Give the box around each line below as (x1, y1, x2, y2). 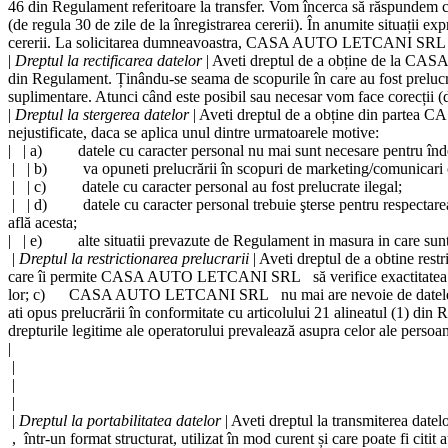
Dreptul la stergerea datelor (15, 105, 189, 123)
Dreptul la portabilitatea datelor (19, 411, 221, 429)
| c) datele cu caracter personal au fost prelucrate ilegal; (23, 177, 402, 195)
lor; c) (8, 285, 69, 303)
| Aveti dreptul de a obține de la (202, 51, 405, 69)
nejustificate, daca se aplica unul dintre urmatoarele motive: (8, 123, 379, 141)
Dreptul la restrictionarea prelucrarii (19, 249, 249, 267)
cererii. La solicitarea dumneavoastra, (8, 33, 246, 51)
